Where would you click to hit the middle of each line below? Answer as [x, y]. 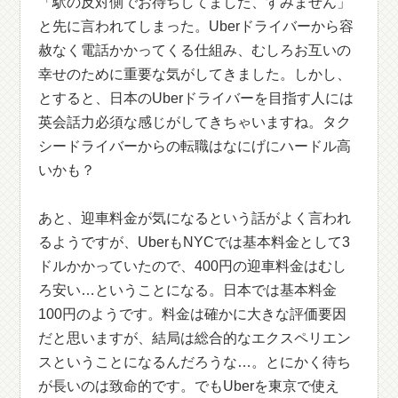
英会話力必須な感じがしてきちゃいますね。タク [195, 122]
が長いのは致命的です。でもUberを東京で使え [189, 386]
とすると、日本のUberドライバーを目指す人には [196, 98]
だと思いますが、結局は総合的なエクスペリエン [195, 338]
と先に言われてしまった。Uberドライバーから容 [196, 26]
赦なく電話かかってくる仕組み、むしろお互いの [195, 50]
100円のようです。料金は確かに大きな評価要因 [193, 314]
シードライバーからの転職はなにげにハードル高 [195, 146]
